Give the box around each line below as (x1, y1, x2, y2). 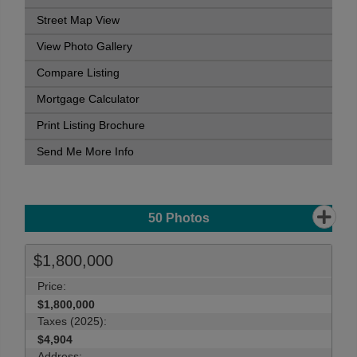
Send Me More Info (37, 146, 134, 158)
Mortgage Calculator (37, 93, 139, 105)
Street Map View (37, 14, 120, 26)
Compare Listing (37, 67, 120, 79)
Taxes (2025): (37, 315, 107, 328)
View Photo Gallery (37, 41, 132, 53)
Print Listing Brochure (37, 120, 145, 131)
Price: (37, 280, 66, 292)
